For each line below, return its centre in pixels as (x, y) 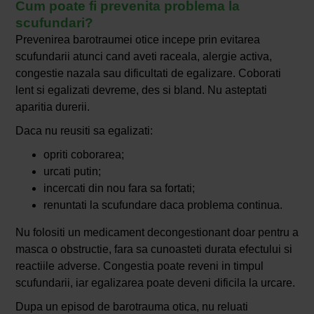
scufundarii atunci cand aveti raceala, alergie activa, (143, 57)
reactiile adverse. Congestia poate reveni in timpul (139, 266)
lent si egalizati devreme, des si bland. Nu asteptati (141, 90)
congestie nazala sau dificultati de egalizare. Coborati (148, 74)
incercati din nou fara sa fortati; (119, 189)
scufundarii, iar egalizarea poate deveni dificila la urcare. (155, 283)
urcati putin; (72, 172)
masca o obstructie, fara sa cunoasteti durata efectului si (153, 250)
